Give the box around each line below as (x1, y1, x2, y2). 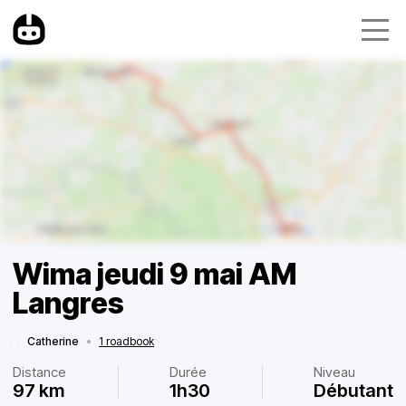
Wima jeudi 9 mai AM (13, 256, 296, 292)
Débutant (314, 380, 393, 401)
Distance (13, 363, 66, 381)
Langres (13, 285, 124, 321)
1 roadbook (99, 334, 154, 348)
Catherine (27, 334, 79, 348)
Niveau (314, 363, 355, 381)
